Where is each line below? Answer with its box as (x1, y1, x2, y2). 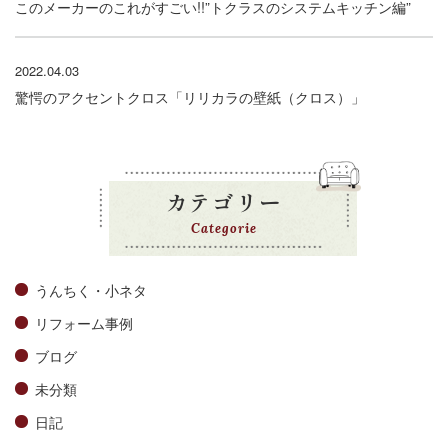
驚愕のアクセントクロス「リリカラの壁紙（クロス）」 (15, 85, 365, 107)
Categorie (190, 219, 258, 237)
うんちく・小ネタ (35, 278, 147, 300)
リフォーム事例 (35, 311, 133, 333)
